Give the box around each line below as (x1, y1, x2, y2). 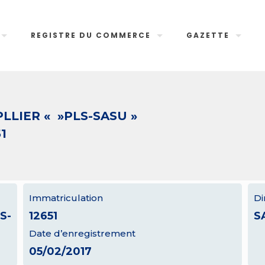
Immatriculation (28, 192, 103, 203)
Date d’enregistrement (28, 228, 135, 239)
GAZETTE (186, 30, 230, 40)
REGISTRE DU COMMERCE (31, 30, 151, 40)
